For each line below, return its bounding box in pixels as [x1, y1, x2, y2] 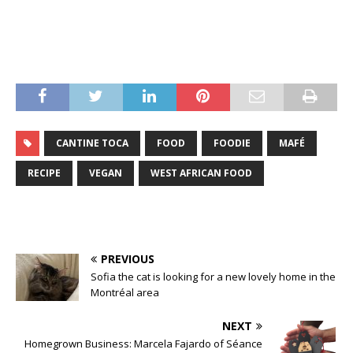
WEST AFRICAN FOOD [150, 166, 252, 180]
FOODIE [214, 136, 251, 150]
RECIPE [28, 166, 61, 180]
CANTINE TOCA [56, 136, 128, 150]
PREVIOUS [101, 251, 154, 267]
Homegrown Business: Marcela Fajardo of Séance [24, 336, 262, 351]
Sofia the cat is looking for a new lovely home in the [91, 269, 336, 284]
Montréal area [91, 285, 159, 300]
